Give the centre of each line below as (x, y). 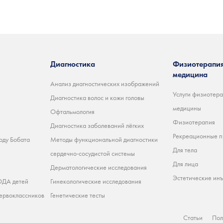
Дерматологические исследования (99, 167)
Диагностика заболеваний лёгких (97, 126)
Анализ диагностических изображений (105, 84)
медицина (190, 75)
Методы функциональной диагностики (104, 140)
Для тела (185, 150)
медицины (187, 108)
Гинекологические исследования (96, 181)
